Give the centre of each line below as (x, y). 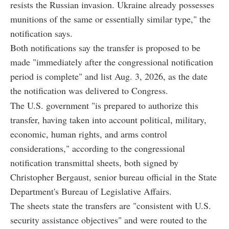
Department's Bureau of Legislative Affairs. (91, 191)
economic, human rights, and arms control (89, 134)
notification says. (41, 33)
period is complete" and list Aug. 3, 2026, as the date (109, 76)
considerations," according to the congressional (98, 148)
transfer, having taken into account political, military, (108, 119)
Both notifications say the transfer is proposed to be (105, 47)
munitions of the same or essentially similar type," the (110, 19)
